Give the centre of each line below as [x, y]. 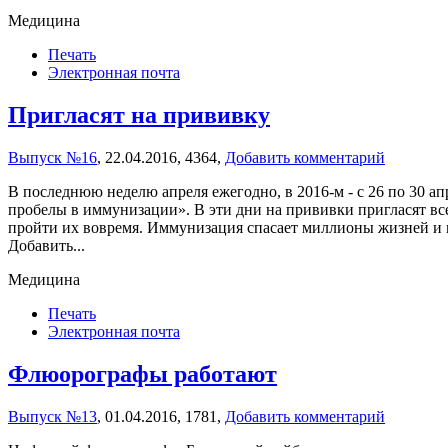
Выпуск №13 [52, 416]
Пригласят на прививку [139, 115]
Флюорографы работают [142, 373]
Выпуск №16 [52, 157]
